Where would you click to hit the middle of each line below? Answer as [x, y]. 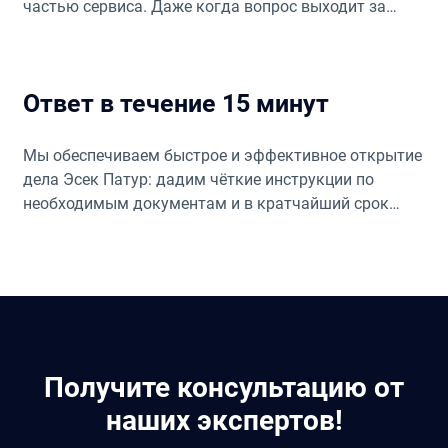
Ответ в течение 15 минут [175, 103]
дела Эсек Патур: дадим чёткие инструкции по [198, 179]
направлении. [73, 78]
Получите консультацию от [224, 387]
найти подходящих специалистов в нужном [184, 54]
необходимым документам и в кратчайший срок [205, 203]
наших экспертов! [224, 420]
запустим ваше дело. [101, 227]
